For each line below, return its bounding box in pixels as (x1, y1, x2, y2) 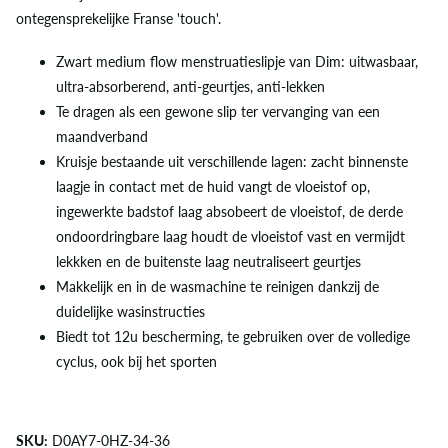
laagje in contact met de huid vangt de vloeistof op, (56, 177, 370, 195)
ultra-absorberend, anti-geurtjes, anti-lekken (56, 77, 325, 95)
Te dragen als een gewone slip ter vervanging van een (56, 102, 380, 120)
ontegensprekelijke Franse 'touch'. (16, 9, 221, 27)
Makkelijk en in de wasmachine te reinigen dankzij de (56, 277, 379, 295)
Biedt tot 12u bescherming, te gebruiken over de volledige (56, 327, 410, 345)
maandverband (56, 127, 148, 145)
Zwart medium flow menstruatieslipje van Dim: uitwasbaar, (56, 52, 418, 70)
